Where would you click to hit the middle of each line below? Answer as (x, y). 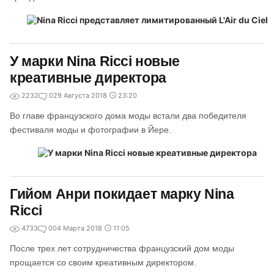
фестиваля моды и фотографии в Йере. (91, 130)
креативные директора (88, 78)
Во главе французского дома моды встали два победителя (128, 116)
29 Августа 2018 (80, 95)
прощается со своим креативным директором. (103, 262)
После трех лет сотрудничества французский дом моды (122, 248)
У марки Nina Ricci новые (95, 61)
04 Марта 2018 (77, 228)
